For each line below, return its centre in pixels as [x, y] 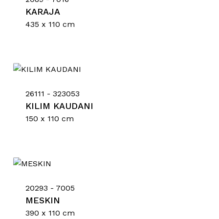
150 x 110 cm [49, 119]
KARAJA [43, 11]
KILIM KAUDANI [59, 106]
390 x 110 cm [50, 213]
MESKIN [43, 200]
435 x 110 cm [50, 24]
